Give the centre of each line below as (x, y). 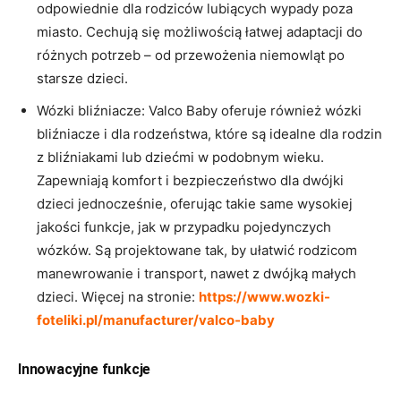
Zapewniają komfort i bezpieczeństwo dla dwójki (190, 180)
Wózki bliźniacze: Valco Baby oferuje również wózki (199, 110)
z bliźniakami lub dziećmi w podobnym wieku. (180, 157)
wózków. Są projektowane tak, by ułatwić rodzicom (197, 250)
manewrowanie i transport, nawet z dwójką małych (196, 273)
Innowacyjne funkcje (85, 369)
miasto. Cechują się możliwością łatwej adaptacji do (200, 31)
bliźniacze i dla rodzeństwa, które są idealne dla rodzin (209, 133)
